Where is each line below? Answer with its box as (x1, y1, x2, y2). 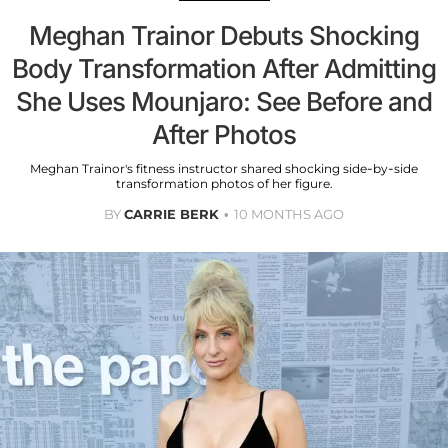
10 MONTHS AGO (234, 205, 344, 222)
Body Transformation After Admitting (12, 52, 436, 84)
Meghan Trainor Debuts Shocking (29, 19, 419, 51)
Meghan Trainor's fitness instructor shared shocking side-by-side (30, 160, 418, 176)
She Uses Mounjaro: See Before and (16, 85, 432, 117)
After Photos (152, 118, 296, 150)
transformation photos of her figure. (115, 175, 333, 191)
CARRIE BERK (124, 205, 219, 222)
